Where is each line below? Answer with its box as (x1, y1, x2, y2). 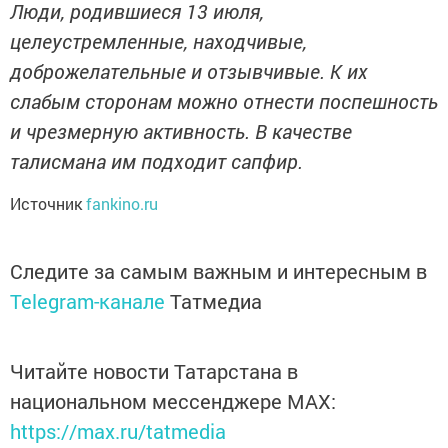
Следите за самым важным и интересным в (10, 258, 427, 285)
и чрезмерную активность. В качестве (10, 118, 352, 145)
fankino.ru (86, 193, 158, 215)
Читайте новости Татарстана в (10, 358, 298, 385)
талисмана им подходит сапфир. (10, 148, 303, 175)
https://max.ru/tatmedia (10, 418, 226, 445)
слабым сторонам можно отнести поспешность (10, 88, 438, 115)
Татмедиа (170, 288, 262, 315)
